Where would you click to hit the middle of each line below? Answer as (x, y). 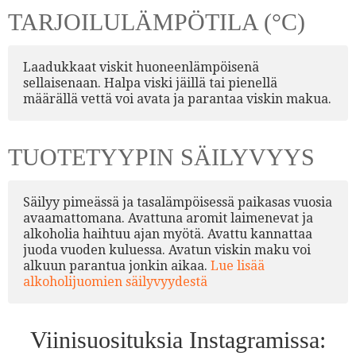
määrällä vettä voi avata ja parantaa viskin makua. (177, 99)
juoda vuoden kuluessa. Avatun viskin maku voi (167, 250)
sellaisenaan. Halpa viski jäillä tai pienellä (150, 83)
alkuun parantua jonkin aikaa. (117, 265)
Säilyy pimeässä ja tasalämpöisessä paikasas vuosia (178, 202)
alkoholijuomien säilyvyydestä (115, 281)
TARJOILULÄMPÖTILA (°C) (157, 22)
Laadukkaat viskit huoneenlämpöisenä (141, 67)
